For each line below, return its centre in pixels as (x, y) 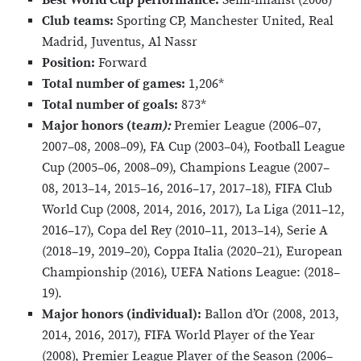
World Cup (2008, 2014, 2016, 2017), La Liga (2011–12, (193, 210)
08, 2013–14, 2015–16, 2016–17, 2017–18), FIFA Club (187, 189)
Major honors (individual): (123, 314)
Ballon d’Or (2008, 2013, (272, 314)
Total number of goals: (112, 105)
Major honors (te (92, 126)
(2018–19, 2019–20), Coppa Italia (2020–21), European (192, 251)
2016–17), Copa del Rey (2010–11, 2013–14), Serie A (185, 230)
